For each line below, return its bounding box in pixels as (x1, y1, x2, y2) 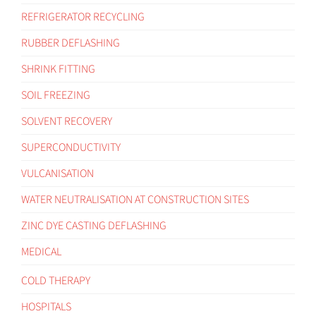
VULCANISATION (21, 165, 94, 181)
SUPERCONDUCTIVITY (21, 139, 121, 155)
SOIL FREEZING (21, 87, 90, 103)
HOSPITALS (21, 298, 71, 315)
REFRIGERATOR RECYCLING (21, 8, 145, 25)
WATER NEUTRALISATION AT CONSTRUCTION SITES (21, 191, 249, 207)
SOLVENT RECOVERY (21, 113, 112, 129)
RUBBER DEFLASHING (21, 35, 120, 51)
